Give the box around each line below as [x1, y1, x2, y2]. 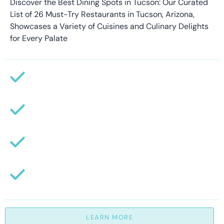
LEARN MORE [86, 212, 133, 221]
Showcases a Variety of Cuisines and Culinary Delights [10, 20, 208, 31]
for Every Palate [10, 32, 67, 43]
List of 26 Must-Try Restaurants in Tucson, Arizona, [10, 8, 194, 19]
